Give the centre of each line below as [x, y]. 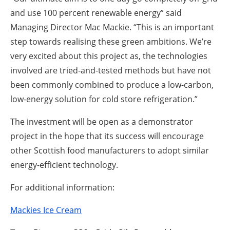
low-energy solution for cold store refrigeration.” [104, 99]
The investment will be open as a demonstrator [102, 121]
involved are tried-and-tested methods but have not [111, 70]
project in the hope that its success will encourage [107, 136]
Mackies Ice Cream [46, 210]
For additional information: [62, 187]
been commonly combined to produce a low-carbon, [112, 84]
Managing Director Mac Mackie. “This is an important [112, 27]
